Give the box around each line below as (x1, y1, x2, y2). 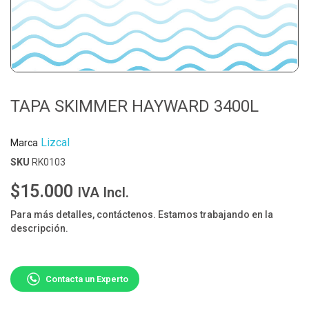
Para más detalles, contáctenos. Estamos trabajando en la (10, 209, 273, 221)
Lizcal (41, 136, 70, 150)
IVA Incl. (77, 184, 129, 201)
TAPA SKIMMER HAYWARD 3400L (10, 97, 259, 117)
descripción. (10, 223, 68, 235)
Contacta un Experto (46, 273, 128, 284)
